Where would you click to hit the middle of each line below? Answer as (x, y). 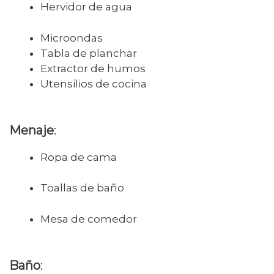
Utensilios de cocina (94, 83)
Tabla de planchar (89, 53)
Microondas (72, 38)
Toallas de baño (82, 188)
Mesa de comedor (89, 219)
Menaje (31, 130)
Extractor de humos (93, 68)
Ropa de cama (79, 157)
